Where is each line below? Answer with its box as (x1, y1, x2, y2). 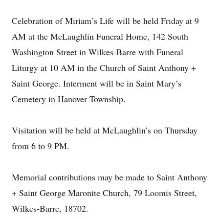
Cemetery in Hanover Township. (12, 93, 126, 105)
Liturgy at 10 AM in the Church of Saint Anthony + (12, 62, 196, 73)
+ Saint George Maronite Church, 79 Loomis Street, (12, 187, 197, 198)
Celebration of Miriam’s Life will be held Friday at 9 (12, 15, 199, 26)
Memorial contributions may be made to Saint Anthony (12, 171, 207, 183)
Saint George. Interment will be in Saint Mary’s (12, 77, 181, 89)
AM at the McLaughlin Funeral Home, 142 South (12, 30, 188, 42)
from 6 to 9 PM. (12, 140, 69, 152)
